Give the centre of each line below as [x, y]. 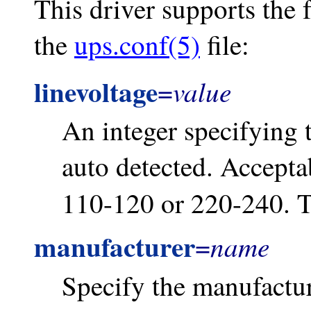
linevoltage [96, 91]
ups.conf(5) [137, 44]
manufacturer [115, 246]
